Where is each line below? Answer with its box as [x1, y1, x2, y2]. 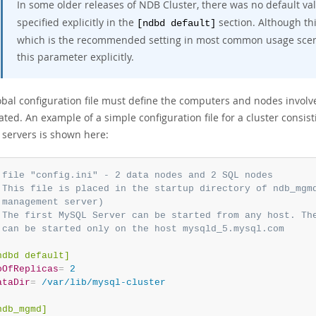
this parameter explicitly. [17, 50, 134, 63]
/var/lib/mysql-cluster [35, 277, 166, 288]
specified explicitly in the [17, 16, 137, 29]
